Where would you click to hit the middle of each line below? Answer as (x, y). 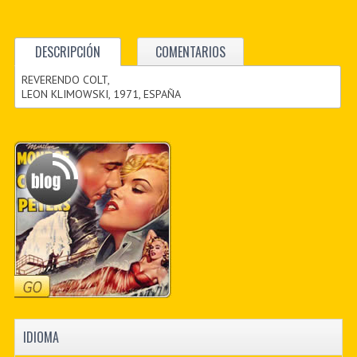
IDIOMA (41, 337)
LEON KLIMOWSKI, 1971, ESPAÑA (102, 94)
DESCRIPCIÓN (67, 51)
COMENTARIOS (190, 51)
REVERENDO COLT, (66, 79)
